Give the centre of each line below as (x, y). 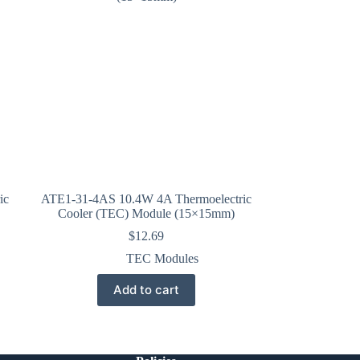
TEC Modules (163, 258)
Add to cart (147, 290)
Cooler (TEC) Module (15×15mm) (147, 213)
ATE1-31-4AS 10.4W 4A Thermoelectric (147, 198)
